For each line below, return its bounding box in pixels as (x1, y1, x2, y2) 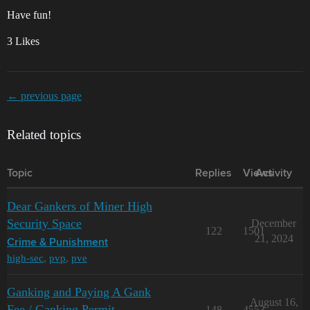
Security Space (7, 216, 82, 230)
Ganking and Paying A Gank (7, 284, 151, 299)
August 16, (249, 295, 298, 308)
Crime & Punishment (7, 237, 108, 248)
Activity (255, 167, 292, 179)
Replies (195, 167, 232, 179)
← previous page (7, 89, 82, 102)
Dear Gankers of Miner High (7, 199, 152, 213)
